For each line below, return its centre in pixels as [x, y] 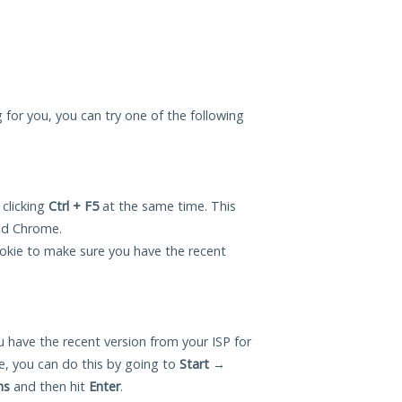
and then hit [49, 387]
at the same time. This [167, 206]
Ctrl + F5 [74, 206]
